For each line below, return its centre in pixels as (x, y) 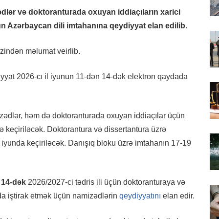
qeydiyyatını (140, 196)
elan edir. (178, 196)
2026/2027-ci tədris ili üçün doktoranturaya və (106, 182)
